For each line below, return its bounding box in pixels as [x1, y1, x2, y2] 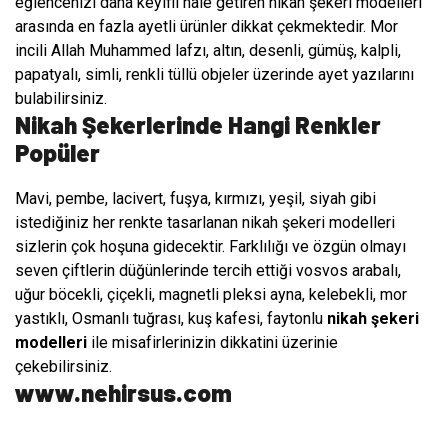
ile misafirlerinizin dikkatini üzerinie [87, 333, 338, 353]
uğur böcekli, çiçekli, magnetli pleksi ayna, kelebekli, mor [15, 285, 407, 305]
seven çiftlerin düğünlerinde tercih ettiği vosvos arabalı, [15, 261, 401, 281]
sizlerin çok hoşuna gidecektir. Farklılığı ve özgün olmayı [15, 237, 406, 257]
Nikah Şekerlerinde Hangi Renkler [15, 110, 381, 140]
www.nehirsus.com [15, 378, 232, 408]
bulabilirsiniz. [15, 89, 107, 109]
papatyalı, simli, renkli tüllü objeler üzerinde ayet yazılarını [15, 65, 414, 85]
